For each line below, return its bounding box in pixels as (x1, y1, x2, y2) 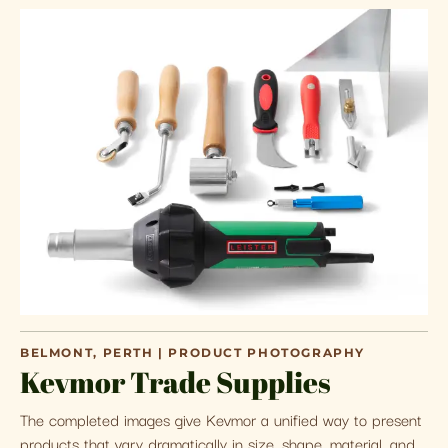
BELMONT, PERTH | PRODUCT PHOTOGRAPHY (20, 346, 366, 360)
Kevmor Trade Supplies (20, 363, 331, 401)
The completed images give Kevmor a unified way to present (20, 406, 422, 431)
